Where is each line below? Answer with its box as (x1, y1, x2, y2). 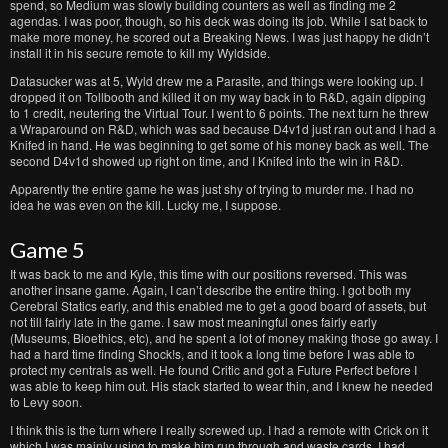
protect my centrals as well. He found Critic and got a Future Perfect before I (10, 361, 417, 378)
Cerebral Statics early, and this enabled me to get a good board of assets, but (10, 297, 426, 314)
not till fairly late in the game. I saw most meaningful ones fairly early (10, 313, 377, 330)
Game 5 (10, 236, 85, 263)
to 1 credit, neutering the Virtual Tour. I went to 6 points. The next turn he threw (10, 104, 429, 121)
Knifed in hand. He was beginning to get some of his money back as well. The (10, 136, 429, 153)
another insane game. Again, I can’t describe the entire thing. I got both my (10, 281, 411, 298)
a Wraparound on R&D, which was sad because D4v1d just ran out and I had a (10, 120, 436, 137)
